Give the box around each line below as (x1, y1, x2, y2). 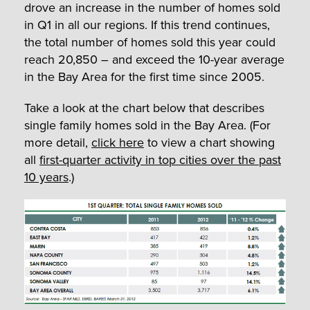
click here (91, 133, 144, 151)
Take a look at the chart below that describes (24, 98, 264, 116)
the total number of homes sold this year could (24, 33, 275, 51)
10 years (24, 167, 69, 185)
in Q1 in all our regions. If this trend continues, (24, 15, 270, 33)
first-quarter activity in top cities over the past (39, 150, 281, 168)
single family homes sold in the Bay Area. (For (24, 116, 271, 134)
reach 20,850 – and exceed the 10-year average (24, 50, 284, 68)
